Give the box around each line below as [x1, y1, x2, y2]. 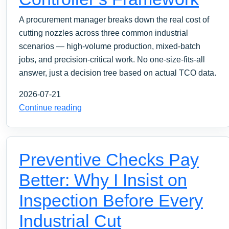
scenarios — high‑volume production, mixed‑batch [19, 41, 200, 51]
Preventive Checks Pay [19, 149, 199, 169]
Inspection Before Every [19, 190, 203, 210]
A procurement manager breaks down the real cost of [19, 15, 209, 24]
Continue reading [19, 103, 82, 112]
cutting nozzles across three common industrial [19, 28, 188, 37]
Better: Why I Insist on [19, 170, 187, 190]
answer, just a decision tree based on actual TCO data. [19, 68, 216, 77]
